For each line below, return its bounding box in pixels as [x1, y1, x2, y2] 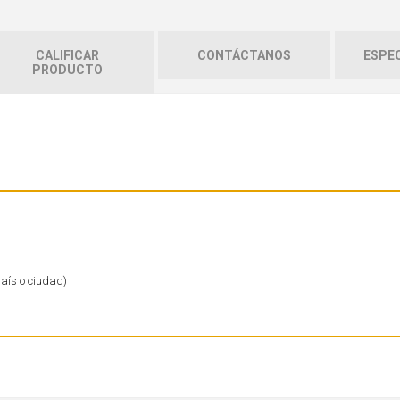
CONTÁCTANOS [196, 48, 291, 62]
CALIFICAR [35, 48, 99, 62]
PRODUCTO [31, 62, 103, 77]
